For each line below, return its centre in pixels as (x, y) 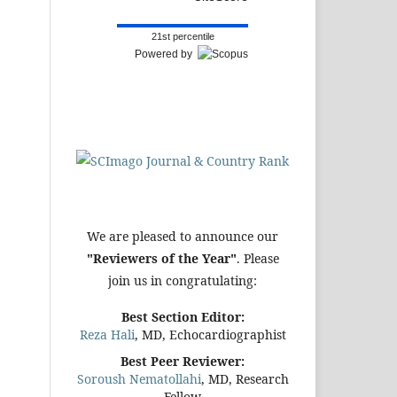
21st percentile (183, 36)
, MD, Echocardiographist (210, 334)
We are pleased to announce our (183, 236)
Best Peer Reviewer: (183, 361)
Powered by (166, 54)
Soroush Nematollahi (139, 378)
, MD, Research (245, 378)
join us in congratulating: (183, 280)
